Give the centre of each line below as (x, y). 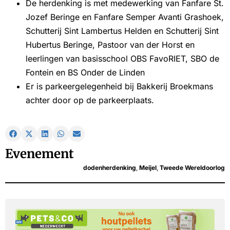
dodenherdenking (110, 168)
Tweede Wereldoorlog (192, 168)
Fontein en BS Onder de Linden (85, 73)
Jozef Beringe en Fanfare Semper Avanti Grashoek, (125, 17)
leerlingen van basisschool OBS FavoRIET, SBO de (122, 59)
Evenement (40, 154)
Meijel (148, 168)
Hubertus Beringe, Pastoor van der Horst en (110, 45)
